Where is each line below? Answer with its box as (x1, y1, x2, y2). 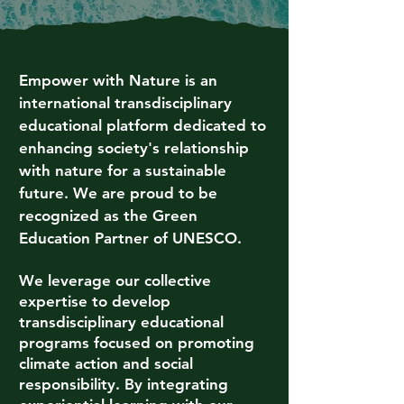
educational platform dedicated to (19, 116, 266, 134)
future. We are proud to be (19, 184, 217, 202)
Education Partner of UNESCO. (19, 229, 242, 247)
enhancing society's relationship (19, 139, 249, 157)
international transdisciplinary (19, 94, 232, 112)
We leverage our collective (19, 271, 211, 289)
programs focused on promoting (19, 334, 254, 352)
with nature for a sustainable (19, 161, 226, 179)
